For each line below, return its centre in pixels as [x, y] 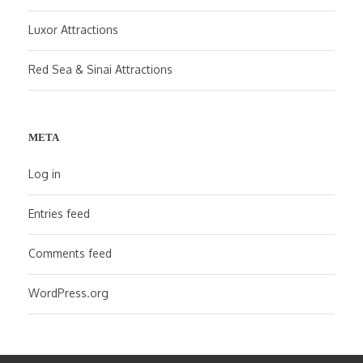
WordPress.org [68, 293]
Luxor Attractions [73, 30]
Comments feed [70, 253]
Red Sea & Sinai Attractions [100, 69]
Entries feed [59, 214]
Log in [45, 174]
